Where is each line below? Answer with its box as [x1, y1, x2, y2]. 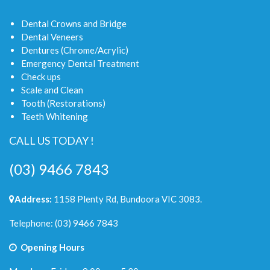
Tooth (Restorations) [21, 97, 105, 108]
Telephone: [9, 217, 55, 228]
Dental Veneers [21, 31, 83, 42]
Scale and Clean [21, 84, 83, 95]
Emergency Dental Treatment [21, 57, 139, 69]
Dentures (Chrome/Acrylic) [21, 44, 128, 55]
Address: [14, 193, 52, 204]
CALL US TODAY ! [9, 133, 94, 147]
